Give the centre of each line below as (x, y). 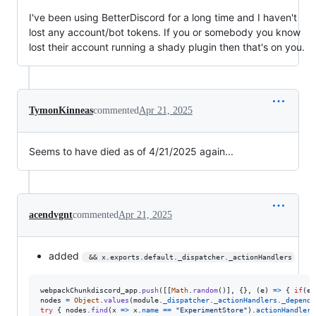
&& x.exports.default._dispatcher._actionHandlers (188, 257)
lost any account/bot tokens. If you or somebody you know (165, 32)
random (205, 290)
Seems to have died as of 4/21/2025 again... (131, 151)
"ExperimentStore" (212, 310)
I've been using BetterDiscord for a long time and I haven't (163, 17)
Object (87, 300)
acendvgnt (51, 214)
